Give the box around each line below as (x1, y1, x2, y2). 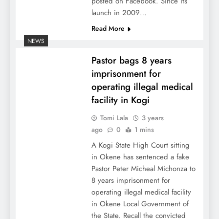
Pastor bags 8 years (91, 54, 172, 67)
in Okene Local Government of (91, 198, 189, 210)
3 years (141, 113, 164, 123)
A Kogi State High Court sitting (91, 140, 190, 151)
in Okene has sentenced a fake (91, 152, 189, 163)
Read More (91, 23, 125, 34)
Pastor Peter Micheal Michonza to (91, 163, 196, 175)
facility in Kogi (91, 93, 150, 107)
